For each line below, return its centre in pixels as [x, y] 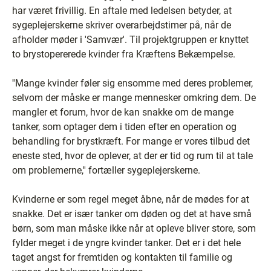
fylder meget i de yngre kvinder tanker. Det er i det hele [126, 243]
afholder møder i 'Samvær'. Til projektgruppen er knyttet [130, 40]
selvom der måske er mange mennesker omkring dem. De [134, 98]
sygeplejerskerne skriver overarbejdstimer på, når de [122, 25]
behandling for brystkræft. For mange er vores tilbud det [131, 141]
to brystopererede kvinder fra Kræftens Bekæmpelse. [124, 54]
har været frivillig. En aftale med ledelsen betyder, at [122, 11]
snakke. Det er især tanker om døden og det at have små [132, 214]
